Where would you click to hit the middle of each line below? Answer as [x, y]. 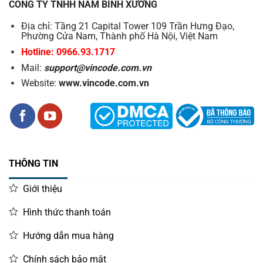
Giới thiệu [42, 188]
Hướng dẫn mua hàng [68, 235]
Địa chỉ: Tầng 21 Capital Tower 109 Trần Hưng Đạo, [127, 26]
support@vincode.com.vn [97, 68]
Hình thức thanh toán [67, 212]
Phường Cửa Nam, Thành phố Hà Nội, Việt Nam [119, 36]
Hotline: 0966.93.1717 [68, 52]
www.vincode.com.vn [104, 83]
